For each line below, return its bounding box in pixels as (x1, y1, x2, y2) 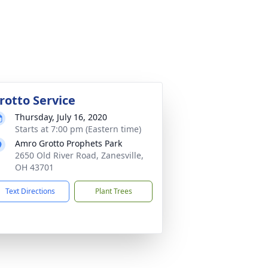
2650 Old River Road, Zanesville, (15, 150, 144, 161)
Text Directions (5, 186, 55, 196)
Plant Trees (95, 186, 132, 196)
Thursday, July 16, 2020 (15, 111, 107, 123)
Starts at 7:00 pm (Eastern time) (15, 123, 141, 135)
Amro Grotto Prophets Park (15, 138, 122, 149)
